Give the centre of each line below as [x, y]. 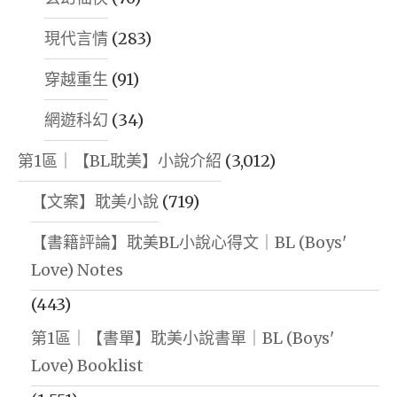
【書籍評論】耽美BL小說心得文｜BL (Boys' [189, 242]
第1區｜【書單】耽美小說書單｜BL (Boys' [183, 338]
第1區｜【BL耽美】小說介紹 [120, 160]
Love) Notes [77, 269]
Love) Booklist [87, 365]
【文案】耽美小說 [95, 201]
